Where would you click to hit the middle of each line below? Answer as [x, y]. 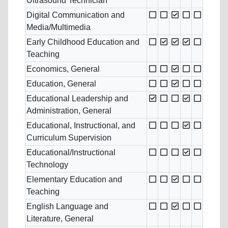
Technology [47, 165]
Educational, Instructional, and [81, 126]
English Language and [67, 207]
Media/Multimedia [59, 27]
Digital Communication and [76, 15]
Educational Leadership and [77, 99]
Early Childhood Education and [83, 42]
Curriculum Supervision [69, 138]
